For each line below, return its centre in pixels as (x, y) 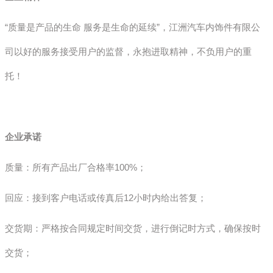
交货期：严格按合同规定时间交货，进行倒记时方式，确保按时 (133, 228)
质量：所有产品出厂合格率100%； (76, 167)
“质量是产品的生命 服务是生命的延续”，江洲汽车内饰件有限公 (133, 27)
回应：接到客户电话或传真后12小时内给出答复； (106, 197)
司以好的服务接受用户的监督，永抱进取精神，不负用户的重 (128, 51)
